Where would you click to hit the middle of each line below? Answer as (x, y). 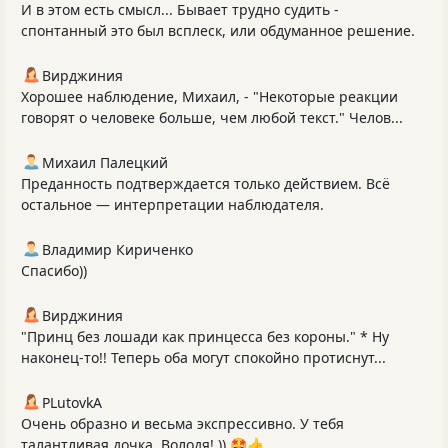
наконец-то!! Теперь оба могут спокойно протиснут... (203, 357)
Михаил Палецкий (105, 162)
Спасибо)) (54, 270)
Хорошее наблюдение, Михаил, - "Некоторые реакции (209, 96)
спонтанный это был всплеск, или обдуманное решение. (218, 30)
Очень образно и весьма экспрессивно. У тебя (182, 423)
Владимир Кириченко (117, 249)
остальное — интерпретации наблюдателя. (172, 204)
